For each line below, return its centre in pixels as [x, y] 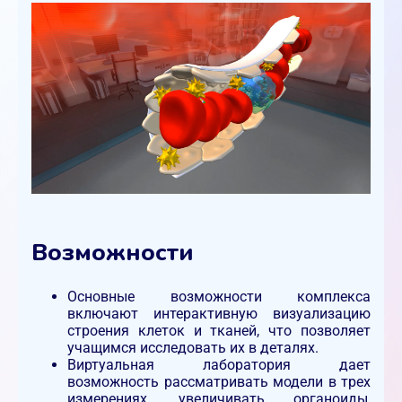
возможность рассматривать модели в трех [219, 381]
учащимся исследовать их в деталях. [193, 347]
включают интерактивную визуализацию [219, 313]
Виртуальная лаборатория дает [219, 364]
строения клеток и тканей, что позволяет [219, 330]
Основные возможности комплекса [219, 296]
